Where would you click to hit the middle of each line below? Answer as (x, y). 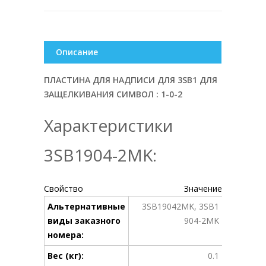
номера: (66, 235)
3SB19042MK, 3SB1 (180, 207)
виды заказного (84, 221)
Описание (77, 52)
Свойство (64, 189)
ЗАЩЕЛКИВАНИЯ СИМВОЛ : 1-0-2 (113, 94)
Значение (203, 189)
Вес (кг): (66, 256)
